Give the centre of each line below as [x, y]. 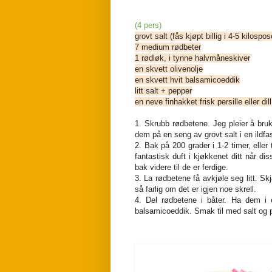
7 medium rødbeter [168, 47]
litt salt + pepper [163, 90]
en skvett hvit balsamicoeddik [187, 80]
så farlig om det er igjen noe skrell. [195, 189]
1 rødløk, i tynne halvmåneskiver [192, 58]
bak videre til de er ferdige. [182, 167]
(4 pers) [148, 25]
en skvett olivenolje [169, 69]
